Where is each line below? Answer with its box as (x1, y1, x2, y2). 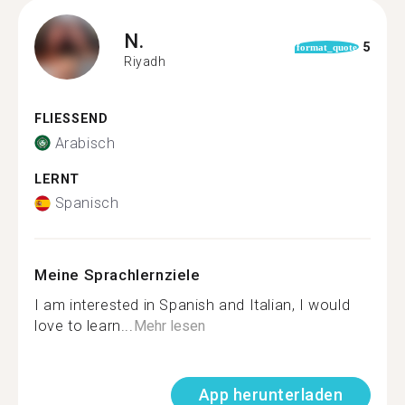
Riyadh (124, 53, 166, 69)
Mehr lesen (133, 317, 205, 334)
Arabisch (54, 134, 116, 152)
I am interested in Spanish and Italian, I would (34, 297, 351, 314)
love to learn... (34, 317, 134, 334)
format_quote (296, 42, 357, 52)
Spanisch (54, 194, 119, 212)
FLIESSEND (34, 111, 99, 127)
